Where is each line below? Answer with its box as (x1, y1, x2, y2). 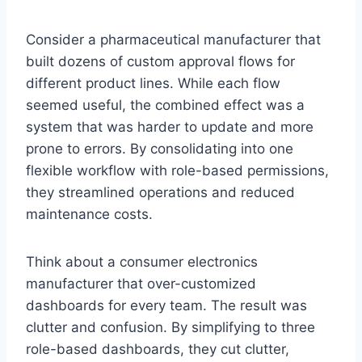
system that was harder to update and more (26, 118, 314, 135)
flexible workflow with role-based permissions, (26, 162, 329, 179)
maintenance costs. (26, 205, 153, 222)
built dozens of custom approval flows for (26, 53, 295, 69)
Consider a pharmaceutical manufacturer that (26, 31, 321, 48)
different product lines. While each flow (26, 74, 280, 91)
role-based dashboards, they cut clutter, (26, 340, 289, 357)
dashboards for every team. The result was (26, 297, 307, 314)
